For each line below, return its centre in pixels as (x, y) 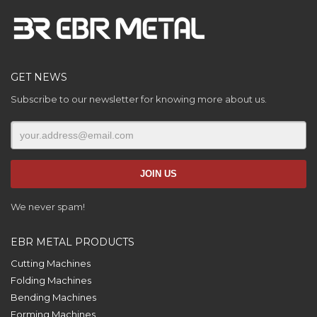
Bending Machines (53, 297)
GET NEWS (39, 77)
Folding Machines (51, 280)
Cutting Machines (51, 263)
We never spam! (48, 207)
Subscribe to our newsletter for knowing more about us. (139, 99)
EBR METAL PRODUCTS (73, 242)
